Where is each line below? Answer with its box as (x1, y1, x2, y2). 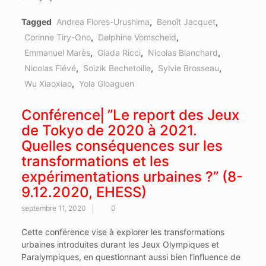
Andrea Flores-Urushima (56, 17, 150, 27)
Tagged (21, 17, 53, 27)
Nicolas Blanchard (147, 47, 218, 58)
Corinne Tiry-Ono (24, 32, 91, 43)
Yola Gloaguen (78, 78, 134, 89)
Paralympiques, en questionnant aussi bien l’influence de (21, 252, 240, 262)
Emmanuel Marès (24, 47, 90, 58)
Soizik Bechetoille (83, 63, 151, 74)
